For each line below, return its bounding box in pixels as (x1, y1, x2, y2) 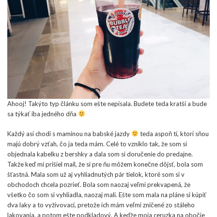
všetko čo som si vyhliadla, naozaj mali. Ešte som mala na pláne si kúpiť (7, 190, 206, 199)
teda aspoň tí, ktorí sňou (138, 129, 209, 138)
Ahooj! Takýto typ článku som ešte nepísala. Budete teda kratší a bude (7, 99, 207, 108)
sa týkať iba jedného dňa (7, 109, 78, 118)
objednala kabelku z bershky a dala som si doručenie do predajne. (7, 150, 193, 158)
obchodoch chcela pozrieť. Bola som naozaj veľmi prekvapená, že (7, 180, 190, 188)
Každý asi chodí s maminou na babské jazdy (7, 129, 131, 138)
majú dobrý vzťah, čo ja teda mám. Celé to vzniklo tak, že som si (7, 139, 187, 148)
